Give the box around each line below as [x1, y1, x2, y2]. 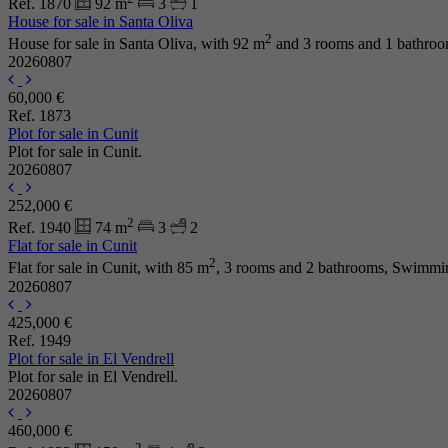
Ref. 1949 [8, 331, 71, 349]
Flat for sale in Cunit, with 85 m [8, 259, 209, 277]
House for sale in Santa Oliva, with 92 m [8, 35, 265, 53]
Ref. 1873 [8, 106, 71, 124]
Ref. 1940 [8, 218, 75, 236]
